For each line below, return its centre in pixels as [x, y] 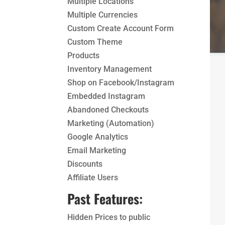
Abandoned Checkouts [108, 110]
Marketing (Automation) [111, 124]
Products [84, 56]
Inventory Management [110, 69]
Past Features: [105, 199]
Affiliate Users [93, 178]
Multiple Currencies [103, 15]
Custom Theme [95, 42]
